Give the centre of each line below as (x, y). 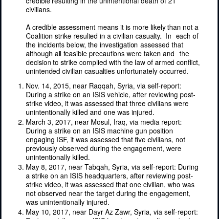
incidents (50, 44)
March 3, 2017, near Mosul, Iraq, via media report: (104, 121)
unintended (43, 71)
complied (94, 62)
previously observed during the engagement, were (104, 148)
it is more (133, 27)
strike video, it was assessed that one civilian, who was (110, 184)
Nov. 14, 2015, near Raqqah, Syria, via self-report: (104, 85)
